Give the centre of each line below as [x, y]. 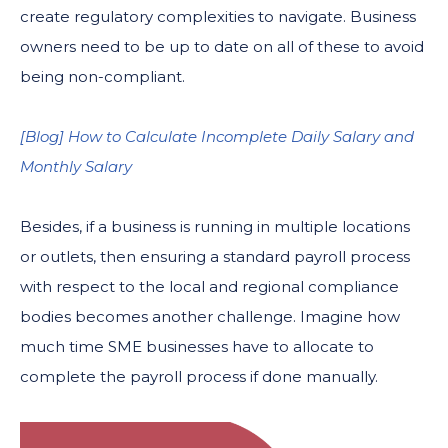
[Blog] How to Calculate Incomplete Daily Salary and [217, 136]
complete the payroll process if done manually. [199, 376]
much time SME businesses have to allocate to [197, 346]
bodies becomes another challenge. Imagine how [210, 316]
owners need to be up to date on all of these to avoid [222, 46]
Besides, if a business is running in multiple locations [215, 226]
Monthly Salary [76, 166]
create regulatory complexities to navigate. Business [218, 16]
